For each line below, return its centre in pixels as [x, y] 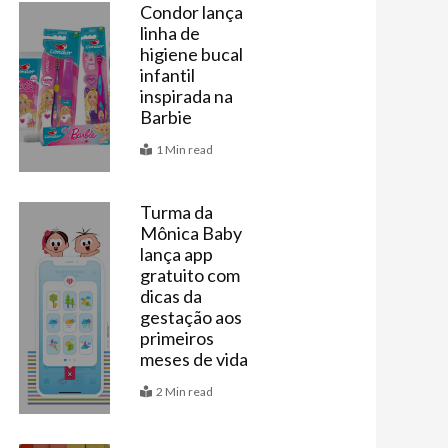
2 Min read [184, 392]
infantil [167, 75]
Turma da [176, 212]
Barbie [165, 117]
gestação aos [190, 317]
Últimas [69, 234]
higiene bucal [191, 54]
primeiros [176, 338]
